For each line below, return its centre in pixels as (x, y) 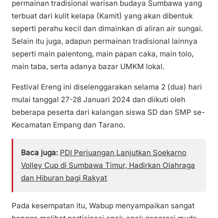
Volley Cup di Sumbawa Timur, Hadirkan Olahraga (108, 165)
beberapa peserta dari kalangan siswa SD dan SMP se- (108, 112)
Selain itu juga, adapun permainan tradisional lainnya (105, 41)
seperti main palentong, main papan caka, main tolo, (103, 54)
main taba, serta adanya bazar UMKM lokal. (88, 67)
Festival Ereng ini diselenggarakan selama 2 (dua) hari (107, 87)
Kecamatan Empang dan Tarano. (68, 125)
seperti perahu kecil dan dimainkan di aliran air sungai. (107, 29)
